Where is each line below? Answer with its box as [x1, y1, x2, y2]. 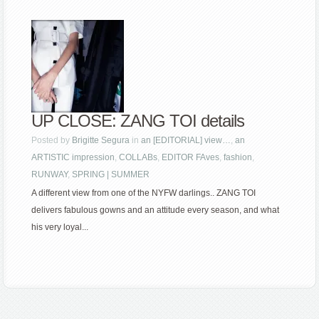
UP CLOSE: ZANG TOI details [31, 111, 245, 131]
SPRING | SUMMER [72, 169, 150, 180]
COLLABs [119, 152, 158, 163]
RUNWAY [31, 169, 68, 180]
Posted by [31, 135, 73, 146]
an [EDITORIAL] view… [141, 135, 231, 146]
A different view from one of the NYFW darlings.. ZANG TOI [31, 188, 256, 199]
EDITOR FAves [162, 152, 220, 163]
